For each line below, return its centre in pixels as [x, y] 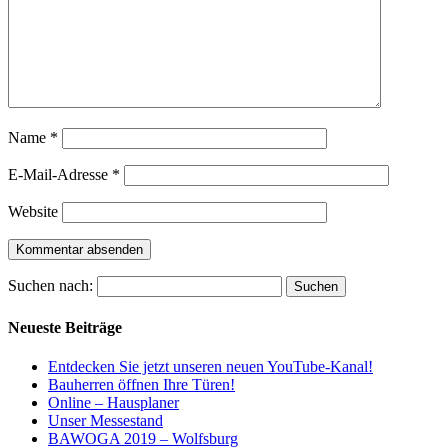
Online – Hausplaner [113, 402]
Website [33, 212]
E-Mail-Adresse [60, 175]
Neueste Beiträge [65, 327]
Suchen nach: [50, 286]
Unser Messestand [105, 420]
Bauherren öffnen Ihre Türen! [141, 384]
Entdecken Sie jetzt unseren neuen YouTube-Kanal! [210, 366]
